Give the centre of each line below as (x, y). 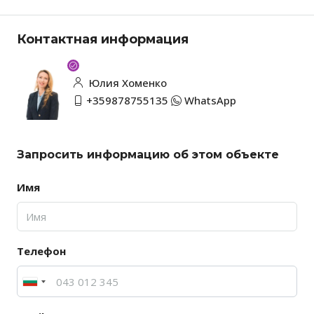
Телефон (41, 251)
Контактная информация (103, 40)
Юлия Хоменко (127, 83)
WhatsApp (210, 101)
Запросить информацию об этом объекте (148, 155)
